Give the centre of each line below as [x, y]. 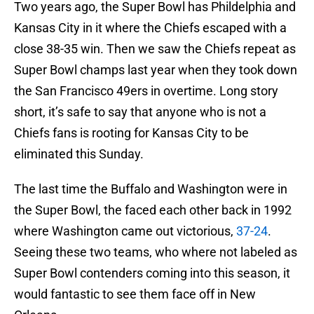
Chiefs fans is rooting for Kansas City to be [131, 133]
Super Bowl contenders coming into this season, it [152, 273]
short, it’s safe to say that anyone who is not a [140, 112]
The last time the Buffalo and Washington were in [151, 189]
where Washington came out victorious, [125, 231]
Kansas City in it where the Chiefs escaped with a [150, 28]
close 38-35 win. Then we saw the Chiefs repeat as [155, 49]
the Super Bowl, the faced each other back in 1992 [153, 210]
